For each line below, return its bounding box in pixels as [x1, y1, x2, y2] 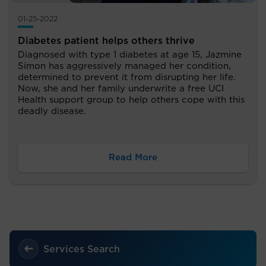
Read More [109, 153, 157, 162]
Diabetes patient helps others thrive [18, 36, 195, 46]
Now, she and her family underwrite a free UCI [18, 84, 224, 93]
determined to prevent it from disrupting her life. [18, 72, 236, 82]
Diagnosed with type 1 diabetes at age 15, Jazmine [18, 50, 242, 59]
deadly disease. [18, 106, 86, 116]
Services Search [43, 244, 120, 254]
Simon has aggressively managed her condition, [18, 61, 231, 71]
